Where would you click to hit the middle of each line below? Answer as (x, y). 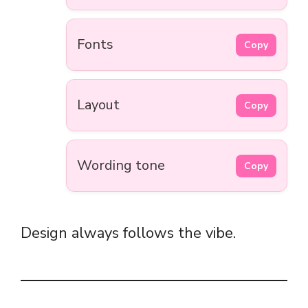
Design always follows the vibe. (128, 233)
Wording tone (121, 166)
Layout (98, 105)
